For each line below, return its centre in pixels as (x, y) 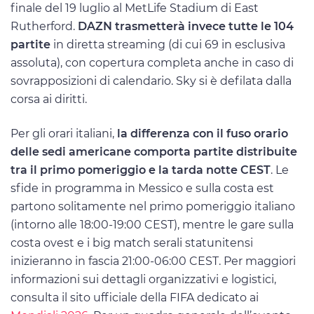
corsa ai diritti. (49, 99)
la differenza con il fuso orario (203, 133)
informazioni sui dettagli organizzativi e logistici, (143, 279)
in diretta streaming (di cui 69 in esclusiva (168, 44)
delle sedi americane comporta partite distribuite (154, 151)
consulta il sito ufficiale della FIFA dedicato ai (135, 297)
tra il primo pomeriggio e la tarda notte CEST (141, 170)
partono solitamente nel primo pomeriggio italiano (153, 206)
